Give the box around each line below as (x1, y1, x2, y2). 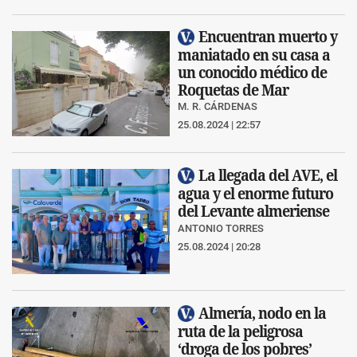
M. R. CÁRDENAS (178, 100, 257, 113)
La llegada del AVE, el (198, 165, 337, 184)
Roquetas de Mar (178, 80, 288, 100)
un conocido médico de (178, 63, 327, 82)
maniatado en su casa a (178, 45, 330, 65)
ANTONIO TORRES (178, 222, 264, 235)
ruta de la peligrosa (178, 322, 303, 341)
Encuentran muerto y (198, 26, 337, 45)
